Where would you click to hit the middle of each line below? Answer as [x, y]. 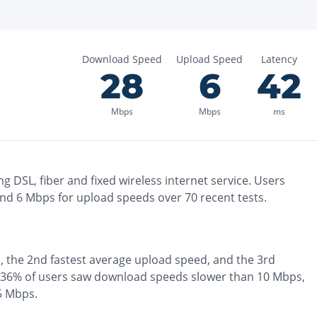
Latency [279, 59]
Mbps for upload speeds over [102, 197]
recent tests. [232, 197]
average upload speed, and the [173, 260]
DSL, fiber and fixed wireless [88, 180]
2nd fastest [57, 260]
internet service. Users [224, 180]
